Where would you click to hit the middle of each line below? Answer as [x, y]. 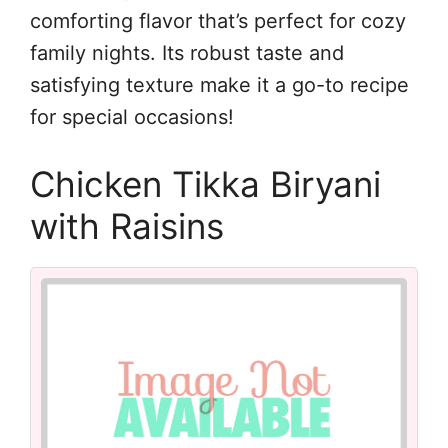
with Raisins [127, 225]
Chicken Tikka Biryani [205, 183]
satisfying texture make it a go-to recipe [219, 84]
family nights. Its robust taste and [187, 52]
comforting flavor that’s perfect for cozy [218, 20]
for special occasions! [132, 116]
